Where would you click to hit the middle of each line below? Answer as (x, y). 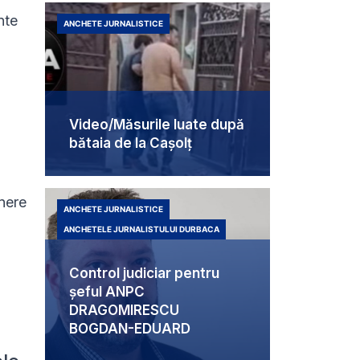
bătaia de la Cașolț (131, 143)
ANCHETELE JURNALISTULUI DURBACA (141, 229)
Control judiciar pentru (144, 274)
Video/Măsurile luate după (157, 125)
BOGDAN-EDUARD (130, 329)
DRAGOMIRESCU (124, 311)
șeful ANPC (107, 292)
